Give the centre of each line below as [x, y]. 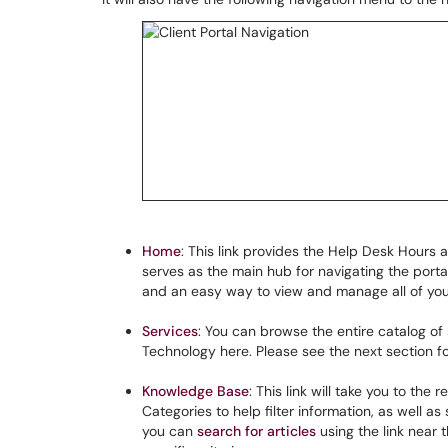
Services [170, 331]
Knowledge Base [195, 391]
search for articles [256, 431]
